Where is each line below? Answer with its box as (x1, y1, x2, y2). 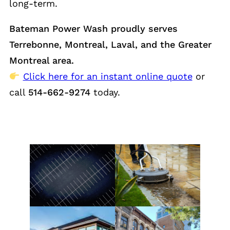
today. (90, 86, 120, 98)
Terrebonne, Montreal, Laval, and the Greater (9, 39, 212, 50)
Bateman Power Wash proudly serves (9, 23, 178, 34)
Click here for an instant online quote (23, 70, 193, 82)
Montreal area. (9, 54, 74, 66)
